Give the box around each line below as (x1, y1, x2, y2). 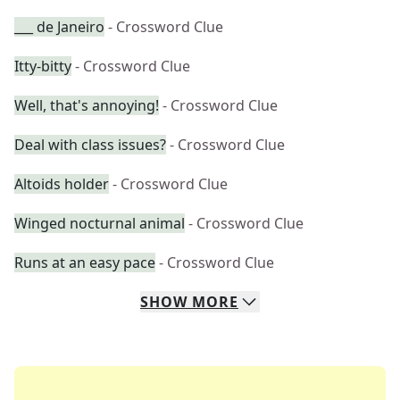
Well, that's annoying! (14, 96, 159, 115)
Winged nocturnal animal (14, 213, 185, 233)
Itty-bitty (14, 56, 71, 76)
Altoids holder (14, 174, 109, 194)
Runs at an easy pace (14, 253, 155, 272)
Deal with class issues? (14, 135, 166, 154)
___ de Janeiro (14, 17, 104, 37)
